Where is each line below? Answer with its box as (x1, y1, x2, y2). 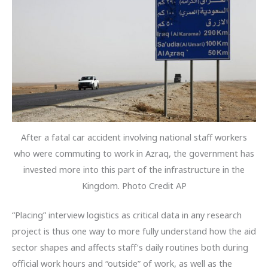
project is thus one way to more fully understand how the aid (12, 224, 256, 237)
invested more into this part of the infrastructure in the (23, 163, 245, 175)
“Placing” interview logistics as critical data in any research (12, 208, 242, 221)
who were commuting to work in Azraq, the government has (14, 147, 254, 159)
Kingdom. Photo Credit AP (81, 179, 187, 191)
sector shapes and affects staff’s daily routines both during (12, 240, 248, 253)
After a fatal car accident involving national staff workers (21, 130, 247, 143)
